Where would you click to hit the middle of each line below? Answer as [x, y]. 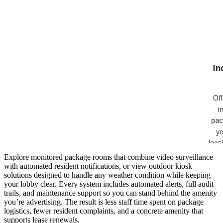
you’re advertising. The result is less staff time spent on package [104, 202]
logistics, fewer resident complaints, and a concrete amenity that [104, 211]
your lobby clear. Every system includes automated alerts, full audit [109, 184]
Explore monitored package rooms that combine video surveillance [109, 157]
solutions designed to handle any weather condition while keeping [107, 175]
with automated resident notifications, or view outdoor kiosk [98, 166]
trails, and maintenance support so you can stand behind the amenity [111, 193]
